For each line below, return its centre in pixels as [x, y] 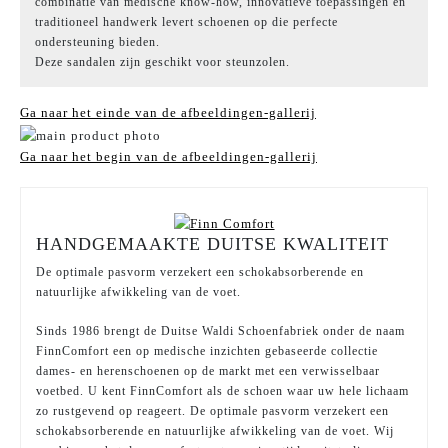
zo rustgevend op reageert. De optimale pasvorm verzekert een [212, 410]
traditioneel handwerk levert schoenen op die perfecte [186, 22]
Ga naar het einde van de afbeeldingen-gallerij [168, 113]
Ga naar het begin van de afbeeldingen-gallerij [168, 156]
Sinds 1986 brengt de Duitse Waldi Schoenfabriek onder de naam [220, 330]
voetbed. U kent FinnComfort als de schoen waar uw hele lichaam [222, 390]
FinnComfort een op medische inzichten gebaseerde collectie [207, 350]
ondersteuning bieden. [97, 42]
